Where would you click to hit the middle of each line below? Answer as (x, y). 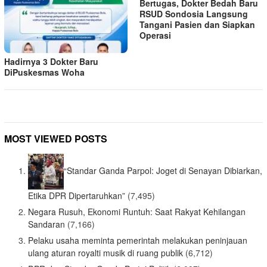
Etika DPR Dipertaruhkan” (77, 196)
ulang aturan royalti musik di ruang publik (105, 253)
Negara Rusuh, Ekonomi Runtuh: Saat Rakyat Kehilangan (137, 212)
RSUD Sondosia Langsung (194, 14)
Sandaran (46, 224)
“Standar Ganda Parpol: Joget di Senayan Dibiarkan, (163, 170)
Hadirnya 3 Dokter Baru (51, 62)
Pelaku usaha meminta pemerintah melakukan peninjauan (138, 240)
